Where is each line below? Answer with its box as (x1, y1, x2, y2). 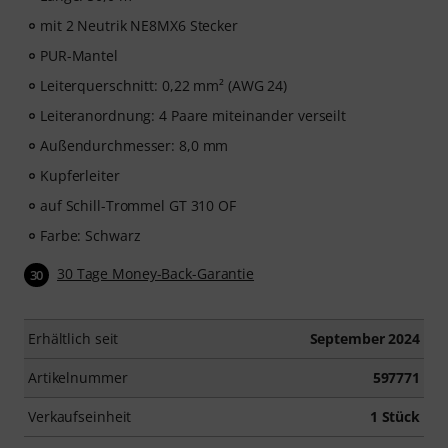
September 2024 (309, 329, 420, 349)
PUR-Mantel (40, 46, 118, 66)
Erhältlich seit (28, 329, 119, 349)
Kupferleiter (40, 166, 120, 186)
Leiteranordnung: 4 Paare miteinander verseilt (40, 106, 347, 126)
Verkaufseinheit (28, 407, 132, 427)
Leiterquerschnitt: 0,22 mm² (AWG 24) (40, 76, 288, 96)
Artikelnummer (28, 368, 128, 388)
